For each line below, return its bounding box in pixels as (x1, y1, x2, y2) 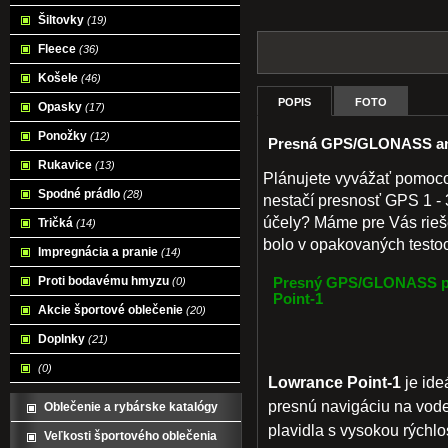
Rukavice (38, 158, 95, 172)
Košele (38, 71, 81, 85)
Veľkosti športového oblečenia (44, 429, 217, 443)
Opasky (38, 100, 85, 114)
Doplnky (38, 332, 88, 346)
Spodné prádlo (38, 187, 123, 201)
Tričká (38, 216, 76, 230)
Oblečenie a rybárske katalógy (44, 400, 218, 414)
